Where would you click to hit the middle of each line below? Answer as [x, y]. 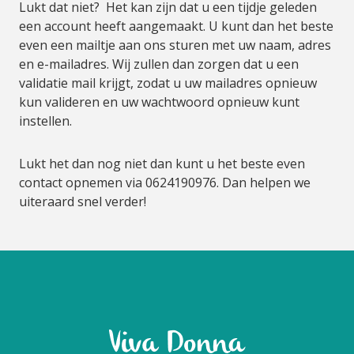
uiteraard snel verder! [83, 201]
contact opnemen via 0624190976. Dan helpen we [165, 183]
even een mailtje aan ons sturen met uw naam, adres [175, 45]
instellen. [45, 121]
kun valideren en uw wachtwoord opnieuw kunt [159, 102]
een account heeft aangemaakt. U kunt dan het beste [176, 26]
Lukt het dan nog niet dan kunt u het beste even [162, 164]
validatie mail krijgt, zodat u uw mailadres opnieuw [168, 83]
